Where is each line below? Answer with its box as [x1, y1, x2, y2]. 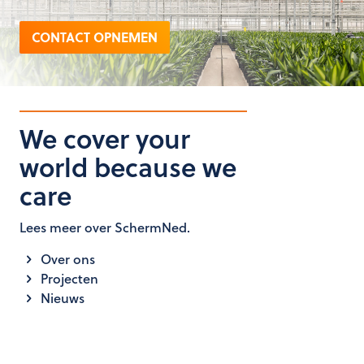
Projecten [37, 269, 99, 288]
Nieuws [37, 288, 85, 307]
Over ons [37, 249, 96, 268]
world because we [19, 148, 236, 185]
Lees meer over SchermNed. [19, 218, 190, 236]
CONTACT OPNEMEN [32, 28, 158, 46]
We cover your [19, 119, 190, 157]
